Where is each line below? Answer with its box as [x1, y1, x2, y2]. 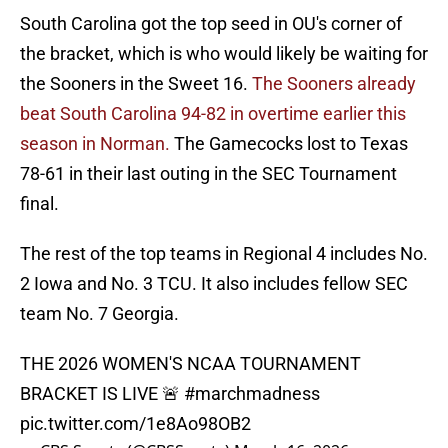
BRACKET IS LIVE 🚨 [20, 383, 184, 405]
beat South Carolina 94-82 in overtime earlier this [20, 103, 406, 125]
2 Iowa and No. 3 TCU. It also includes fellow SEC [20, 273, 408, 295]
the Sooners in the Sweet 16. [20, 73, 252, 95]
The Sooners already [252, 73, 416, 95]
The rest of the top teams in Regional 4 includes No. [20, 243, 428, 265]
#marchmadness [184, 383, 320, 405]
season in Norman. [20, 133, 170, 155]
